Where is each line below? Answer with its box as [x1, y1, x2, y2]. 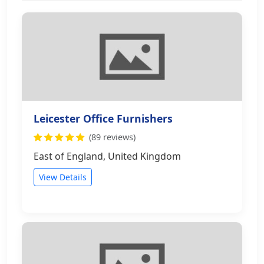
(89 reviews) [89, 131, 136, 143]
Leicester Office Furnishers [34, 111, 173, 126]
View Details [39, 171, 87, 183]
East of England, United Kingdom [34, 150, 181, 163]
